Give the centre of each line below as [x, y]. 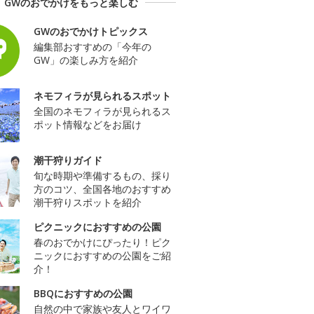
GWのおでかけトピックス [91, 31]
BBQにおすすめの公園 [83, 293]
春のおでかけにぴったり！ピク [102, 242]
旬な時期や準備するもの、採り [102, 175]
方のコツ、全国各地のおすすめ [102, 189]
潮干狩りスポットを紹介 [88, 202]
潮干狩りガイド [68, 160]
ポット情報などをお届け [88, 124]
